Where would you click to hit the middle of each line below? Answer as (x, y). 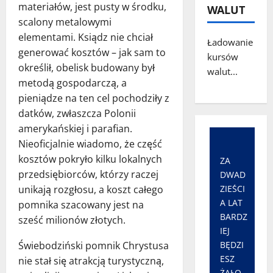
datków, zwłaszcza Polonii (77, 113)
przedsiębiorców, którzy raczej (88, 174)
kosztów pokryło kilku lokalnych (90, 159)
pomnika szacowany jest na (81, 204)
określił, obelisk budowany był (87, 67)
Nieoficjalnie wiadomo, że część (90, 144)
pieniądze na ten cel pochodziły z (94, 98)
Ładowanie (230, 42)
